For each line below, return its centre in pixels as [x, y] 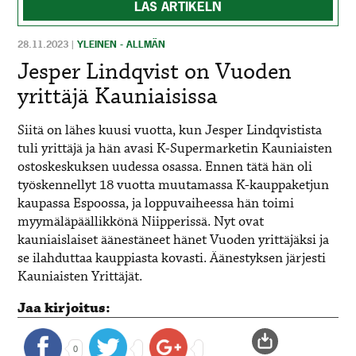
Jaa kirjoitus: [64, 308]
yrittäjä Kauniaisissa [118, 97]
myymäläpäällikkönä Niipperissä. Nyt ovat [141, 222]
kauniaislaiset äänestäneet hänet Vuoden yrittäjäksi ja [174, 240]
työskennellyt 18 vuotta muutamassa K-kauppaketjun [174, 185]
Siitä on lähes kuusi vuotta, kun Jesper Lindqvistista [170, 130]
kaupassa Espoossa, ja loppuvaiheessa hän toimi [156, 203]
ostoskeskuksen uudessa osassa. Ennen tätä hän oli [165, 167]
